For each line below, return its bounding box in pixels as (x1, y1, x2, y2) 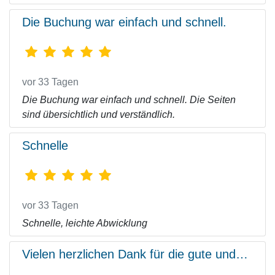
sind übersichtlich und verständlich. (22, 109, 175, 120)
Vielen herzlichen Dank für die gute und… (22, 247, 248, 261)
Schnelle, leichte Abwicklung (22, 218, 147, 228)
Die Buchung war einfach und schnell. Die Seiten (22, 95, 236, 105)
